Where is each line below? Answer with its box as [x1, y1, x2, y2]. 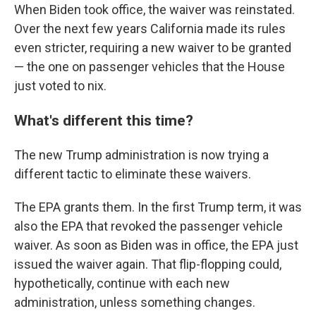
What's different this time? [14, 111, 197, 129]
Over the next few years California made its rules [14, 21, 286, 36]
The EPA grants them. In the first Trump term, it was [14, 200, 302, 214]
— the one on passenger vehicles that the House [14, 59, 285, 74]
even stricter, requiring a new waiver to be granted [14, 40, 291, 55]
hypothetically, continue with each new [14, 276, 230, 291]
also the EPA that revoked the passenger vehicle [14, 219, 283, 233]
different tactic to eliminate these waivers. [14, 166, 251, 181]
